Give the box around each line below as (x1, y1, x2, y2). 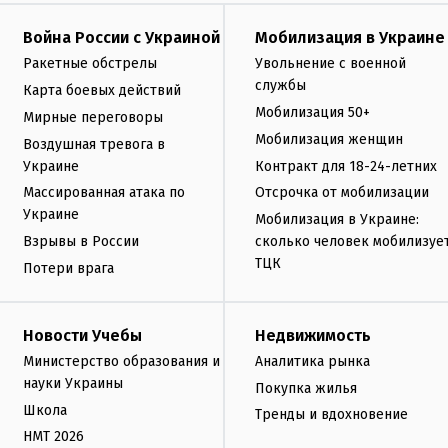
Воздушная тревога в (23, 135, 165, 153)
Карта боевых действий (23, 81, 181, 99)
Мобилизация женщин (255, 130, 403, 148)
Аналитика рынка (255, 352, 370, 370)
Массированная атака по (23, 184, 185, 202)
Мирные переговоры (23, 108, 163, 126)
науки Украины (23, 374, 123, 392)
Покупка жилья (255, 379, 357, 397)
